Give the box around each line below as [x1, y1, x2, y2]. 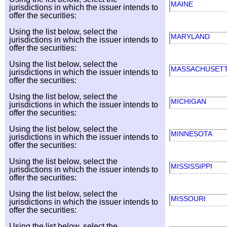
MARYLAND [171, 32, 212, 41]
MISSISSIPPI [171, 162, 214, 170]
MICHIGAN [171, 97, 208, 105]
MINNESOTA [171, 130, 214, 138]
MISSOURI [171, 195, 208, 203]
